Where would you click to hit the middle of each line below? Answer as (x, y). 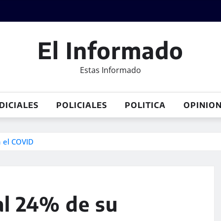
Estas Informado (110, 70)
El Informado (110, 50)
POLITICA (145, 105)
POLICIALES (82, 105)
